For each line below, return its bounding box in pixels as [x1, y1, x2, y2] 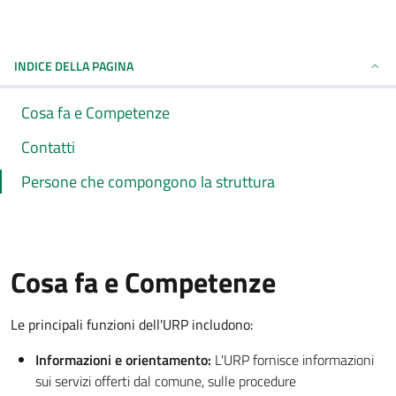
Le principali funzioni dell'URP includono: [11, 314, 253, 335]
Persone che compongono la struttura [21, 170, 275, 194]
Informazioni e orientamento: [35, 349, 211, 370]
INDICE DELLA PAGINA [14, 57, 133, 75]
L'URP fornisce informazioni [211, 349, 374, 370]
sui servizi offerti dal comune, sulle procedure [35, 370, 296, 392]
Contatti [21, 135, 75, 159]
